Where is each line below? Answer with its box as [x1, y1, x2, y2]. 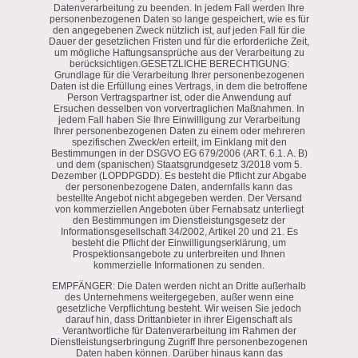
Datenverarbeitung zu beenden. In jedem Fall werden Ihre [54, 2, 304, 14]
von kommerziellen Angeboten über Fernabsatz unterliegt [54, 203, 304, 215]
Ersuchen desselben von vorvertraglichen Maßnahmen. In [54, 102, 304, 114]
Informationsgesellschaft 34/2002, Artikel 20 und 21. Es [60, 225, 298, 237]
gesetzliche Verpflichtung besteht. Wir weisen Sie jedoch [57, 302, 301, 314]
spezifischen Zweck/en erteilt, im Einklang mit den [71, 136, 287, 148]
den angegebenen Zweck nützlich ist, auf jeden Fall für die [53, 24, 305, 36]
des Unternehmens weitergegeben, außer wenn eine [64, 291, 294, 303]
